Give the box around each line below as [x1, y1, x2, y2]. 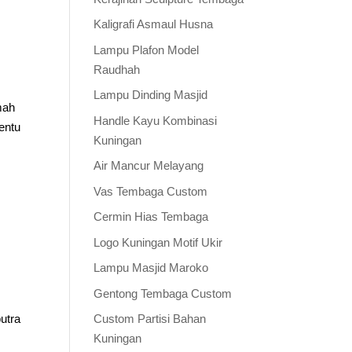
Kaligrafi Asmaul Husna [93, 17, 214, 31]
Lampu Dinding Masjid [93, 88, 208, 101]
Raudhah [93, 62, 141, 76]
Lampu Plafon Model [93, 42, 200, 57]
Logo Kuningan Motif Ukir [93, 235, 223, 249]
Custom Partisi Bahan [93, 312, 207, 325]
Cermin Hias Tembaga [93, 210, 209, 223]
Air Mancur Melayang [93, 159, 204, 172]
